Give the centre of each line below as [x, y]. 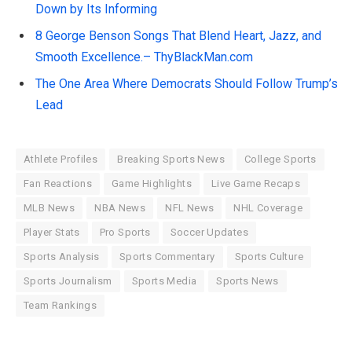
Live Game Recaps [256, 184]
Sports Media [164, 281]
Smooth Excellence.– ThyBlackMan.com [144, 57]
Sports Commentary [167, 257]
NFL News [190, 208]
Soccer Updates [209, 233]
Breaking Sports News [171, 159]
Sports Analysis [62, 257]
